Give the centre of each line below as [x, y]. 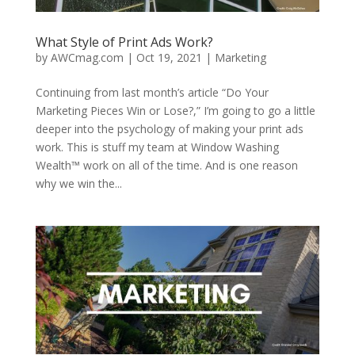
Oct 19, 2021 [169, 58]
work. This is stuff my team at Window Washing [157, 147]
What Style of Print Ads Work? [124, 42]
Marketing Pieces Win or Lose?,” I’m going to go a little [175, 111]
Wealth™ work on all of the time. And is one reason [166, 166]
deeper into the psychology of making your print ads [169, 129]
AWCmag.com [87, 58]
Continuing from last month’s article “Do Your [152, 93]
